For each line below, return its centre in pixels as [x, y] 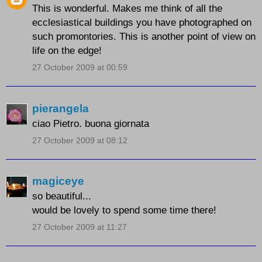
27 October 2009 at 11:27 [80, 227]
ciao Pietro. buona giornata [91, 123]
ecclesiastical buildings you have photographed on [142, 23]
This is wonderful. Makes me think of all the [127, 8]
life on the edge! [67, 51]
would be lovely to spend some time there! [124, 210]
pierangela [61, 108]
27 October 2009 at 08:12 [80, 140]
